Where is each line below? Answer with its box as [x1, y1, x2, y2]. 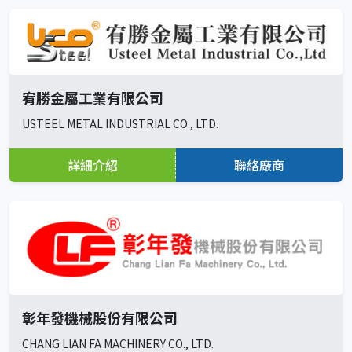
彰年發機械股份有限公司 [22, 307, 178, 328]
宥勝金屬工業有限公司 [22, 87, 163, 108]
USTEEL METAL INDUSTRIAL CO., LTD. [22, 115, 218, 132]
